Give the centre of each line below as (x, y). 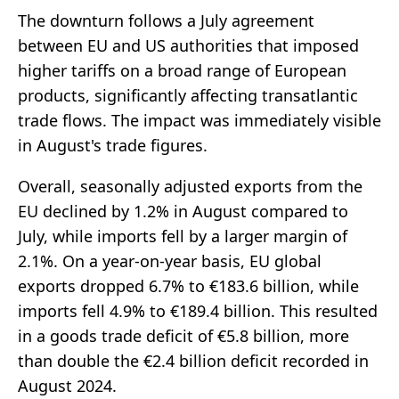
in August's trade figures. (113, 146)
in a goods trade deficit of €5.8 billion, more (183, 336)
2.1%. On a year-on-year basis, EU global (170, 261)
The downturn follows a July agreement (166, 21)
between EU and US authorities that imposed (188, 46)
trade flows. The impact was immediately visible (199, 121)
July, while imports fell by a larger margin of (183, 236)
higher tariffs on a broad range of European (182, 71)
